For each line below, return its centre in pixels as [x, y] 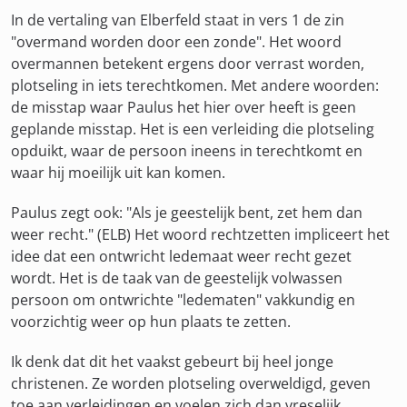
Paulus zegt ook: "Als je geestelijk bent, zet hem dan [187, 213]
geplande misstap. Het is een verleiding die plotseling [193, 129]
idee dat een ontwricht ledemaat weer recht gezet [181, 256]
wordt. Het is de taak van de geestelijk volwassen [177, 278]
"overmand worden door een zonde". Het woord [176, 42]
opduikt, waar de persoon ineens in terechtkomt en [187, 151]
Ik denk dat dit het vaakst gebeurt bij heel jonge [172, 362]
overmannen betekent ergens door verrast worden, [188, 64]
